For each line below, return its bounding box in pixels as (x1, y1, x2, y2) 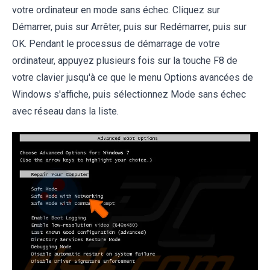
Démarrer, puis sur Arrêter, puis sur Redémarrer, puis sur (12, 21, 246, 33)
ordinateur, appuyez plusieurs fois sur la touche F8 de (12, 55, 237, 67)
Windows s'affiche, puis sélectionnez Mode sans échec (12, 89, 246, 101)
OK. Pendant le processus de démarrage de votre (12, 38, 220, 50)
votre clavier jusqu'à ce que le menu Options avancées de (12, 72, 253, 84)
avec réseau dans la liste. (12, 105, 119, 118)
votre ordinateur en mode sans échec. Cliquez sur (12, 4, 220, 16)
